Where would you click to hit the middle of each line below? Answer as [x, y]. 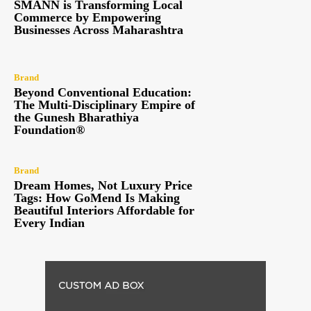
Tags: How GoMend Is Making [97, 198]
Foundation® [49, 129]
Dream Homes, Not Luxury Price [103, 186]
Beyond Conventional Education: [103, 92]
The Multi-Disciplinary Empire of [104, 104]
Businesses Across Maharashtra [99, 30]
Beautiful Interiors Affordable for [104, 211]
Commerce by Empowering [87, 18]
